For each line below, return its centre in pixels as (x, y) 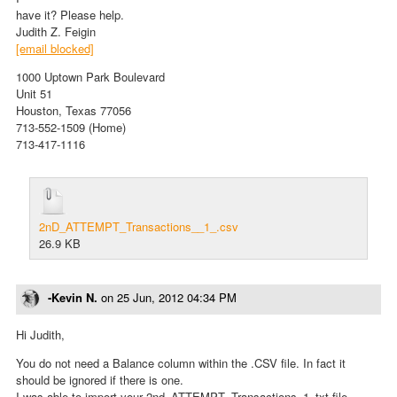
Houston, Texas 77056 (74, 110)
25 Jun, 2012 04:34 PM (177, 297)
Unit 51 (34, 93)
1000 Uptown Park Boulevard (90, 76)
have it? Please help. (70, 14)
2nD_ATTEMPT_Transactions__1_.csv (139, 226)
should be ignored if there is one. (100, 380)
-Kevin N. (73, 297)
